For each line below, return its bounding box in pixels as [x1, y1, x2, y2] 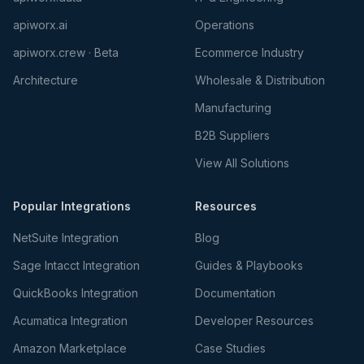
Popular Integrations [13, 199, 131, 213]
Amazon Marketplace [13, 341, 127, 355]
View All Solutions [195, 156, 289, 170]
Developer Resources [195, 314, 314, 327]
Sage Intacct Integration [13, 258, 140, 272]
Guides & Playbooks [195, 258, 303, 272]
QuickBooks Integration [13, 286, 138, 300]
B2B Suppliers [195, 128, 270, 142]
